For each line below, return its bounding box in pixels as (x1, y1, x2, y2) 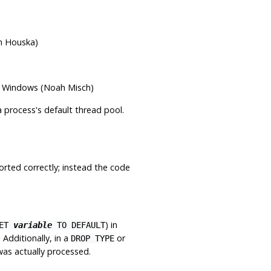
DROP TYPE (70, 233, 114, 243)
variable (13, 220, 52, 230)
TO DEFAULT (51, 220, 105, 230)
